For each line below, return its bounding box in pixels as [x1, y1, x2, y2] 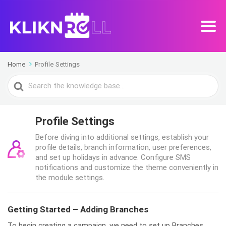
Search [8, 76, 34, 86]
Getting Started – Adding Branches [8, 204, 148, 214]
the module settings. [35, 173, 104, 182]
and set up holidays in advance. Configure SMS [35, 153, 191, 162]
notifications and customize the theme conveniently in [35, 163, 218, 172]
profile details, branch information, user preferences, [35, 143, 211, 152]
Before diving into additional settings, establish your [35, 133, 209, 142]
